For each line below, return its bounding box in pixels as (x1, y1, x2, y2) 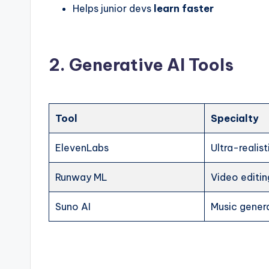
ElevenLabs (55, 141, 109, 154)
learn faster (154, 2, 214, 14)
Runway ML (55, 171, 108, 183)
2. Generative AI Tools (49, 53, 234, 75)
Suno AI (55, 200, 91, 213)
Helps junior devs (73, 2, 154, 14)
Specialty (211, 112, 259, 124)
